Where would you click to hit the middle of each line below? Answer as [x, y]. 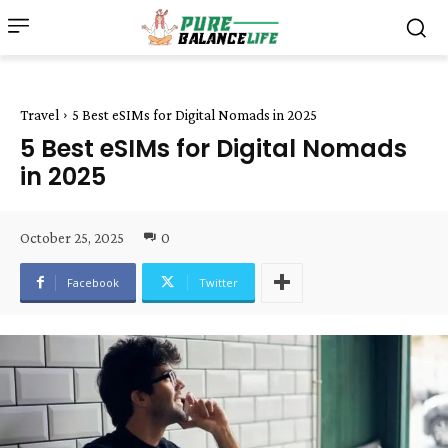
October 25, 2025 [72, 237]
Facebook [93, 282]
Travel [39, 115]
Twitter [218, 282]
